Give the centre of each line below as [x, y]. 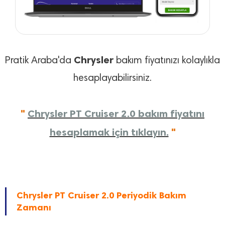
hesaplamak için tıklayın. [109, 132]
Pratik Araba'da [39, 61]
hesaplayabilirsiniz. [113, 79]
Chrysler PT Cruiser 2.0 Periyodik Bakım [101, 196]
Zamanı [34, 208]
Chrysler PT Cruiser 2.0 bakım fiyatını [116, 114]
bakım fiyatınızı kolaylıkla [167, 61]
